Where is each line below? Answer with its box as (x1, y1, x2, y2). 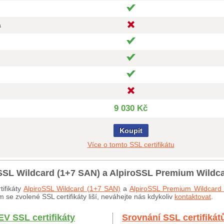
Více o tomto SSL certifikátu (87, 140, 174, 148)
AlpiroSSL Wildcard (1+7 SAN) (23, 184, 121, 192)
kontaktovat (174, 192, 211, 200)
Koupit (119, 126, 142, 134)
